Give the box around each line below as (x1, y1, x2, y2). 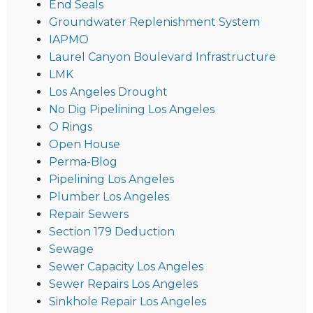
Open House (49, 137, 120, 151)
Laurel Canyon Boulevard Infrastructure (49, 50, 276, 64)
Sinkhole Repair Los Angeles (49, 294, 206, 308)
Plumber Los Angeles (49, 189, 169, 203)
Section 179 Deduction (49, 224, 175, 238)
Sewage (49, 242, 94, 256)
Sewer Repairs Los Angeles (49, 277, 198, 291)
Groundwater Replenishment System (49, 15, 260, 29)
